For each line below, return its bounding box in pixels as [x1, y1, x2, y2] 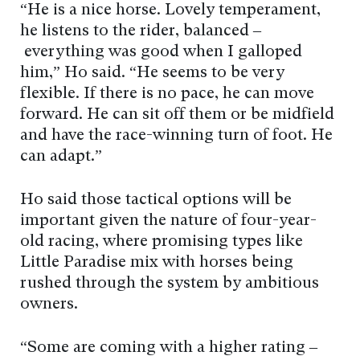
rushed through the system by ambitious [20, 276, 319, 292]
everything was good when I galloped [20, 44, 302, 61]
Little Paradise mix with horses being [20, 255, 293, 272]
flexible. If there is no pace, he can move [20, 86, 314, 103]
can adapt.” [20, 149, 102, 166]
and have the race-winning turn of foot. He [20, 128, 333, 145]
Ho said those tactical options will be [20, 192, 292, 209]
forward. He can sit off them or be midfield [20, 107, 334, 124]
